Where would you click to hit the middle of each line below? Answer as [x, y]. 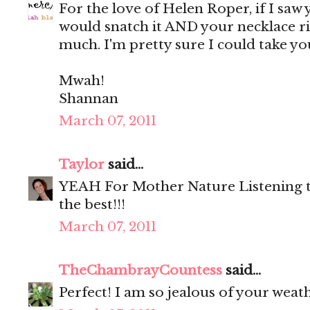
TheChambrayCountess [140, 271]
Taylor [82, 165]
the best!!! [92, 205]
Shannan [89, 99]
